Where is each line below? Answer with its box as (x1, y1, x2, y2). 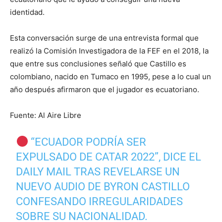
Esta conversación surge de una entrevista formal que (10, 33, 199, 43)
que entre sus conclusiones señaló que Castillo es (10, 59, 186, 69)
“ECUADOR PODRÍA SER (28, 136, 147, 149)
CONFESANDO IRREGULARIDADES (16, 195, 183, 208)
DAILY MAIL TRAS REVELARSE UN (16, 166, 180, 178)
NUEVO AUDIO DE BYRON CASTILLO (16, 180, 190, 193)
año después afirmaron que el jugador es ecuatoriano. (10, 85, 199, 95)
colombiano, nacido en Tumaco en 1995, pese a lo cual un (10, 72, 211, 82)
